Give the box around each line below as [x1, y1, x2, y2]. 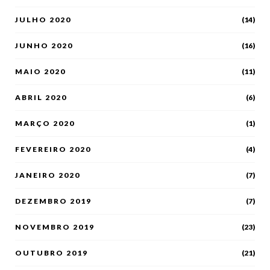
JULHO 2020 [15, 14, 71, 24]
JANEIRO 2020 [15, 170, 80, 180]
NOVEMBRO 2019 [15, 222, 95, 231]
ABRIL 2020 [15, 92, 67, 102]
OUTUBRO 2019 [15, 248, 88, 257]
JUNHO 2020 [15, 40, 73, 50]
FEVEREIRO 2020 [15, 144, 91, 154]
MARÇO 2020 [15, 118, 75, 128]
